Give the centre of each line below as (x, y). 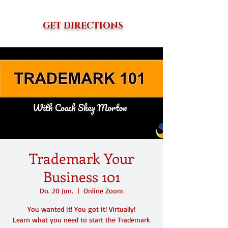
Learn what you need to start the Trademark (81, 220)
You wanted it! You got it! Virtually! (81, 209)
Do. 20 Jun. (56, 191)
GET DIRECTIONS (83, 26)
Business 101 (81, 176)
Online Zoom (103, 191)
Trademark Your (81, 158)
